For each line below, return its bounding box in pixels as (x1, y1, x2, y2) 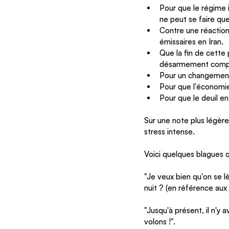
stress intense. (144, 126, 195, 136)
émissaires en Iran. (159, 36, 223, 47)
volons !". (144, 216, 175, 226)
